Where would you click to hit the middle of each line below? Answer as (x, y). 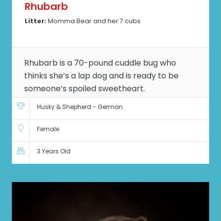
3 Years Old (54, 151)
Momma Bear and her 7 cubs (94, 21)
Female (48, 129)
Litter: (36, 21)
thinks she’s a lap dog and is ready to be (101, 76)
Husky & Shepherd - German (80, 107)
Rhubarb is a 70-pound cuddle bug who (100, 63)
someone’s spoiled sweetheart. (84, 89)
